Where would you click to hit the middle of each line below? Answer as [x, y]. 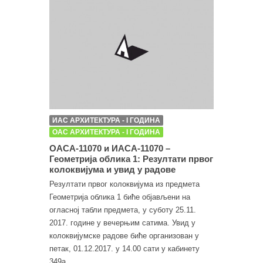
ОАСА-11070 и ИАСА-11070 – [110, 148]
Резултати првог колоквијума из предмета [124, 184]
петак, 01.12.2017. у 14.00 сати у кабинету [124, 248]
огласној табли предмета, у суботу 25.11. [123, 210]
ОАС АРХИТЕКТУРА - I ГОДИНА [106, 132]
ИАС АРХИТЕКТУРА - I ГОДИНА [106, 120]
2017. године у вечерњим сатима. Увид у [122, 222]
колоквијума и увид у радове [112, 169]
